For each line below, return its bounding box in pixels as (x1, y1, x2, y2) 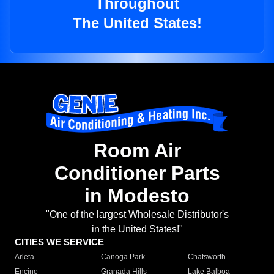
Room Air (93, 139, 181, 162)
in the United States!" (91, 224, 183, 235)
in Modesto (84, 185, 190, 207)
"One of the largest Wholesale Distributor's (45, 209, 229, 220)
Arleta (15, 253, 34, 262)
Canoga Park (101, 253, 146, 262)
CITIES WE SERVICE (15, 237, 104, 248)
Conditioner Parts (54, 162, 220, 185)
